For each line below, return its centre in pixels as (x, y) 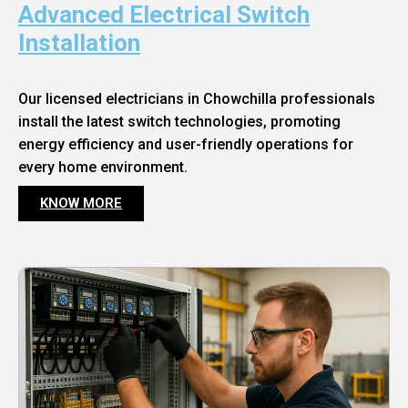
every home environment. (103, 168)
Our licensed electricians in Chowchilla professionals (197, 99)
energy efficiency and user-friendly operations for (186, 145)
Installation (79, 43)
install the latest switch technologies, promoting (179, 122)
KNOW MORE (81, 204)
